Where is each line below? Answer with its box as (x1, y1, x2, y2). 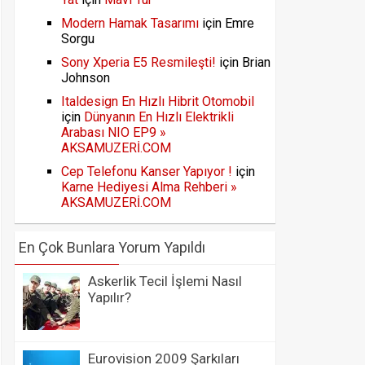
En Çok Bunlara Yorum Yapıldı (19, 239, 205, 256)
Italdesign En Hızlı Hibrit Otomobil (61, 94, 254, 109)
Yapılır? (88, 289, 131, 306)
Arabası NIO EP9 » (61, 125, 166, 140)
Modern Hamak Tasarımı (61, 15, 199, 31)
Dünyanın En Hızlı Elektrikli (84, 109, 234, 125)
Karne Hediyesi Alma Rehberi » (61, 179, 237, 195)
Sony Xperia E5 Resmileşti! (61, 55, 216, 70)
